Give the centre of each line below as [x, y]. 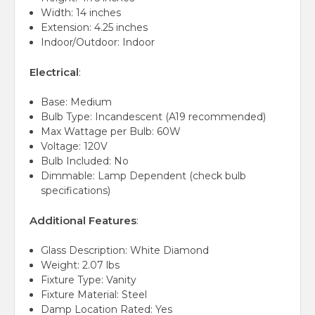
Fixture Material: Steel [94, 295]
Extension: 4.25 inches [95, 27]
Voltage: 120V [75, 146]
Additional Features [83, 220]
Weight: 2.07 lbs [81, 265]
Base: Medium [77, 102]
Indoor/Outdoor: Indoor [98, 42]
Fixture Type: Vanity [89, 280]
